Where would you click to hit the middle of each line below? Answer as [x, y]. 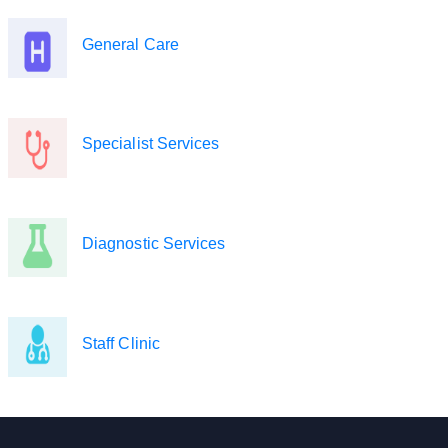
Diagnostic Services [154, 243]
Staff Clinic [121, 343]
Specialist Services [151, 144]
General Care [130, 44]
